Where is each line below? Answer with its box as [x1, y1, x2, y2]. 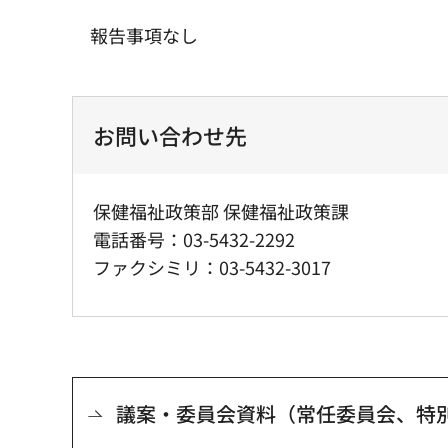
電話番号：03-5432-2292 [93, 225, 295, 252]
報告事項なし [90, 21, 198, 48]
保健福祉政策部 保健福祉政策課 [93, 197, 353, 224]
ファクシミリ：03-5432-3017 [93, 253, 331, 280]
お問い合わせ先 [93, 118, 247, 151]
